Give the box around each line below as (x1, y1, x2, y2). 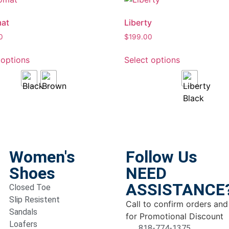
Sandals (9, 207, 37, 217)
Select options (124, 55, 180, 65)
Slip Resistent (9, 195, 60, 205)
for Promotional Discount (126, 211, 223, 222)
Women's (9, 147, 75, 167)
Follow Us (126, 147, 197, 167)
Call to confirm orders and (126, 199, 228, 210)
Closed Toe (9, 182, 51, 193)
